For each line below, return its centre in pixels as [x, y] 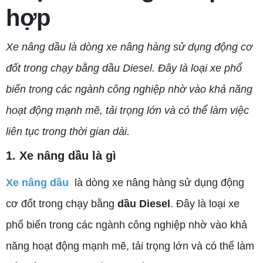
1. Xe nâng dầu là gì [61, 156]
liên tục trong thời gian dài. [68, 132]
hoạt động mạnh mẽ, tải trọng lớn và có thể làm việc [127, 111]
